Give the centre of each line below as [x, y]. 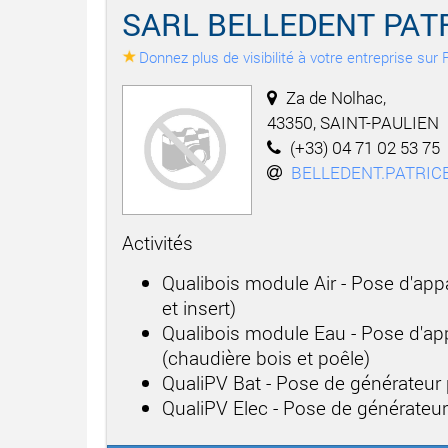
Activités [157, 242]
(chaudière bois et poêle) [266, 357]
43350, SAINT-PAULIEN [353, 122]
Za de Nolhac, [336, 97]
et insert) [199, 307]
